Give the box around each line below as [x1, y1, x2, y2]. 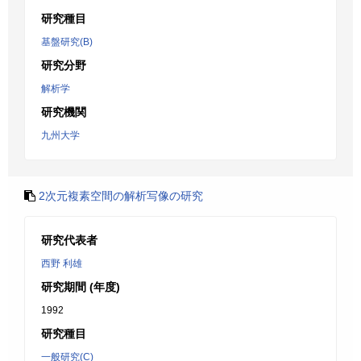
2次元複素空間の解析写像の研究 [39, 189, 203, 202]
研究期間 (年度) [41, 280, 120, 293]
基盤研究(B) [41, 36, 93, 48]
